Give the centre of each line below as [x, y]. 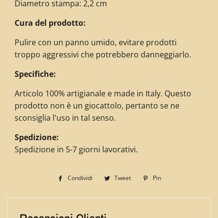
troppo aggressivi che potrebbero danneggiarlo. [103, 54]
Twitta [144, 178]
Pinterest [178, 199]
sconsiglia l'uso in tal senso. [65, 118]
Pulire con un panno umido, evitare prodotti [96, 42]
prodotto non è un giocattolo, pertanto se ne [97, 106]
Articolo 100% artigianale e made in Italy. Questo [103, 93]
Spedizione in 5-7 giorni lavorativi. [76, 149]
